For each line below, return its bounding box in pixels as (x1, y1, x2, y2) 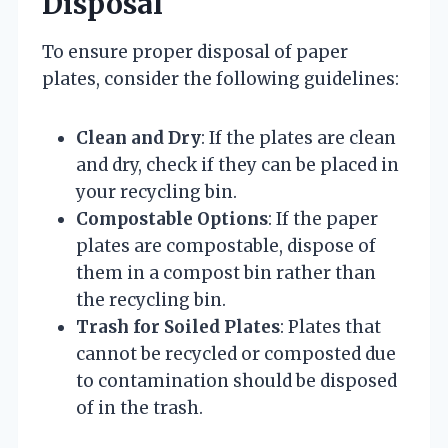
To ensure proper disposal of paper (42, 41, 348, 64)
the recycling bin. (76, 289, 226, 312)
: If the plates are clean (201, 127, 396, 150)
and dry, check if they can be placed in (76, 154, 399, 177)
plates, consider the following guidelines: (42, 68, 399, 91)
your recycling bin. (76, 181, 237, 204)
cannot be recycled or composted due (76, 343, 396, 366)
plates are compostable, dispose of (76, 235, 376, 258)
